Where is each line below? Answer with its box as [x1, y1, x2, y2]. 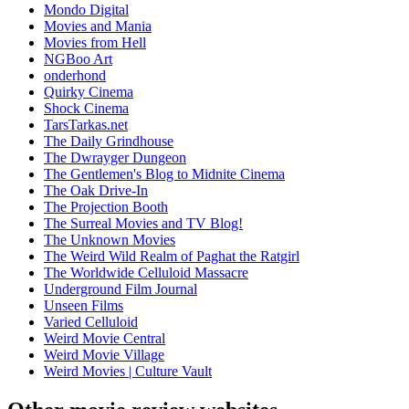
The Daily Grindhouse [44, 133, 173, 150]
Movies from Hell [44, 35, 146, 51]
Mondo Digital [44, 2, 129, 18]
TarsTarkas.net [44, 117, 128, 133]
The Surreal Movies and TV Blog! [44, 215, 243, 232]
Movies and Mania [44, 18, 152, 35]
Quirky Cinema [44, 84, 133, 100]
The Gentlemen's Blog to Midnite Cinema [44, 166, 285, 183]
